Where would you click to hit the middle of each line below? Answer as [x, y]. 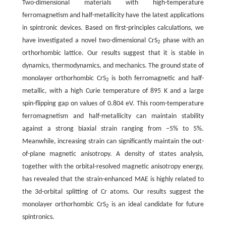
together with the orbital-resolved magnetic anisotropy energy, [113, 166]
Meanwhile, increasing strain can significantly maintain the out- [113, 141]
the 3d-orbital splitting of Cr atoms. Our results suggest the [113, 192]
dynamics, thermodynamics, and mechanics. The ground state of [113, 66]
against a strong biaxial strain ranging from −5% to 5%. [113, 129]
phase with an [182, 40]
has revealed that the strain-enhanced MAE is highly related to [113, 179]
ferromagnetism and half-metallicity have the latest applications [113, 15]
